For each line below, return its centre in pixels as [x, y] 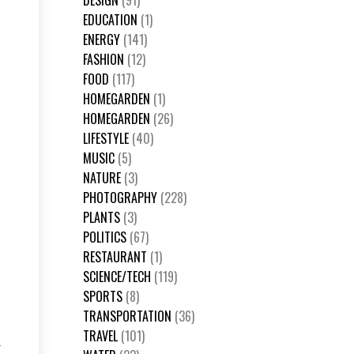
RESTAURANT [117, 257]
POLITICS [106, 237]
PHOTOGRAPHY [122, 198]
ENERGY [103, 40]
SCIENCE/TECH [119, 277]
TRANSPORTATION [129, 316]
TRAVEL [102, 336]
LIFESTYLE [107, 138]
